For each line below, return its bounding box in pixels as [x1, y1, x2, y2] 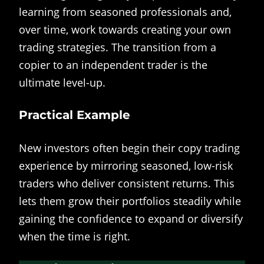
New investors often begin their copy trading [19, 140, 240, 155]
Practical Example [19, 108, 130, 123]
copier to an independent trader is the [19, 57, 207, 72]
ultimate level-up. [19, 75, 105, 90]
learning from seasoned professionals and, [19, 4, 232, 19]
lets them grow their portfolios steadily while [19, 193, 241, 208]
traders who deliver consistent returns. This [19, 176, 235, 190]
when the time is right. [19, 229, 130, 243]
